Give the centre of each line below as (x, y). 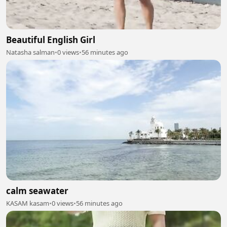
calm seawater (37, 191)
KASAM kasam (28, 203)
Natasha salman (30, 52)
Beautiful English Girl (51, 40)
